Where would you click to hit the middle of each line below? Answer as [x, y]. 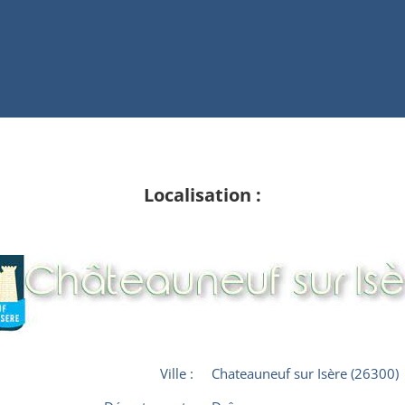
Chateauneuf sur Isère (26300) [305, 373]
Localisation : [202, 195]
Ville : [177, 373]
